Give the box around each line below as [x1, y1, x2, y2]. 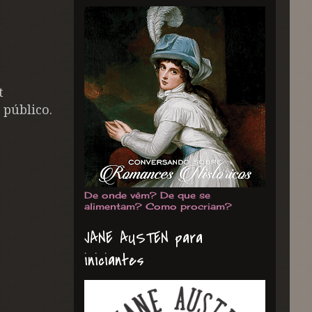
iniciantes [84, 249, 144, 272]
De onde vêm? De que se [84, 189, 210, 201]
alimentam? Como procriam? [84, 200, 232, 212]
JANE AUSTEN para [84, 226, 203, 249]
